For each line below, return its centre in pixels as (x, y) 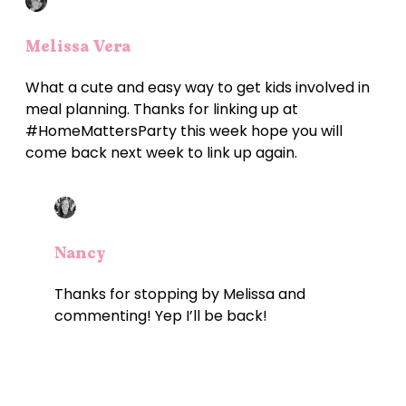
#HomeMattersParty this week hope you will (184, 131)
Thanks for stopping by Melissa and (180, 295)
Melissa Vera (78, 47)
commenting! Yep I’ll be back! (161, 316)
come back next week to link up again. (161, 153)
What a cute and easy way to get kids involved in (198, 88)
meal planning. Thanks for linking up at (162, 110)
